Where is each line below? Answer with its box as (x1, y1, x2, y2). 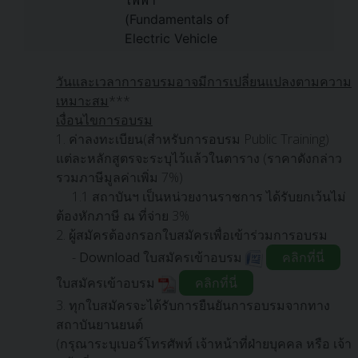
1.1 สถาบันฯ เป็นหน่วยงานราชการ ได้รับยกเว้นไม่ (72, 188, 346, 205)
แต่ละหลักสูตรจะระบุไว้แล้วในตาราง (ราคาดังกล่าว (56, 149, 342, 167)
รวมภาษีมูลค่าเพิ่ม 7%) (56, 169, 183, 186)
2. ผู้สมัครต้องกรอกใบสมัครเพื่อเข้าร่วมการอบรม (56, 226, 328, 244)
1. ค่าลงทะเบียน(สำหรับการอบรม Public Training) (56, 130, 329, 148)
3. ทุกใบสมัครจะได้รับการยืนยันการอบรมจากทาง (56, 296, 330, 314)
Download (79, 249, 140, 266)
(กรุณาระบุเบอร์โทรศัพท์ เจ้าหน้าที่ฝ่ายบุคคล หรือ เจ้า (56, 335, 352, 352)
